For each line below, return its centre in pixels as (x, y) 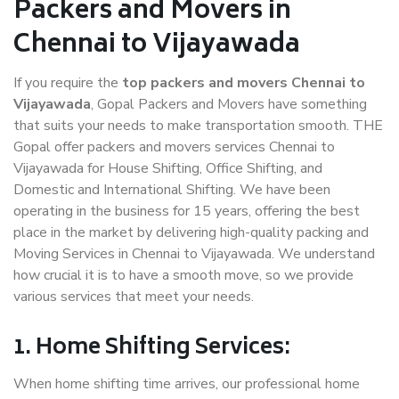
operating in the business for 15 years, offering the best (187, 212)
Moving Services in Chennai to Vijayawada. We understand (194, 254)
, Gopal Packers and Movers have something (229, 105)
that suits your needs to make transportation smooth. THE (198, 126)
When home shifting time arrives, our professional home (187, 384)
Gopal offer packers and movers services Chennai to (174, 147)
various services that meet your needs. (134, 297)
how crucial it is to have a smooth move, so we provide (183, 276)
